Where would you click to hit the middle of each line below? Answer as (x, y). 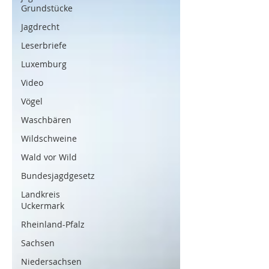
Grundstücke (47, 8)
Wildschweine (49, 138)
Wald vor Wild (49, 157)
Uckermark (43, 206)
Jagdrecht (40, 27)
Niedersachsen (51, 261)
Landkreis (41, 194)
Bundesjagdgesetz (58, 176)
